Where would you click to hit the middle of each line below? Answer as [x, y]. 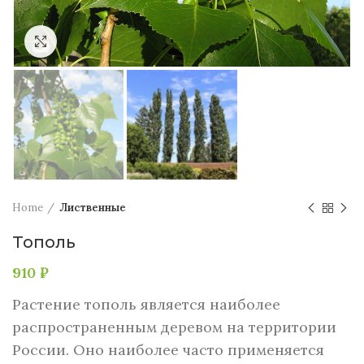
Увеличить [85, 41]
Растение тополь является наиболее [146, 305]
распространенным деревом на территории [174, 327]
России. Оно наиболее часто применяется [168, 350]
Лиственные [93, 208]
